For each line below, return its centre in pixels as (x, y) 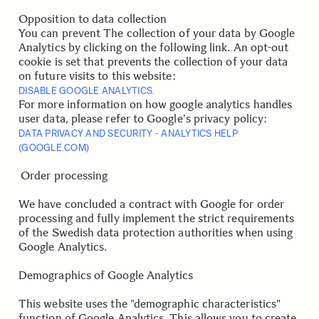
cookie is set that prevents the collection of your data (153, 62)
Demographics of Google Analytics (106, 275)
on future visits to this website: (97, 76)
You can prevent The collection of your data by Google (157, 33)
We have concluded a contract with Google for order (151, 204)
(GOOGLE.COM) (54, 148)
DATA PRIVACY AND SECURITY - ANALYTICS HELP (128, 134)
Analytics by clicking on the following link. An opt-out (154, 47)
